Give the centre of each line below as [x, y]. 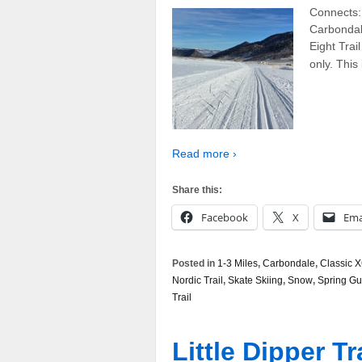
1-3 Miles [238, 263]
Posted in [195, 263]
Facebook [225, 217]
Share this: [197, 189]
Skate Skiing [255, 280]
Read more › [204, 154]
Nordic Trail [198, 280]
